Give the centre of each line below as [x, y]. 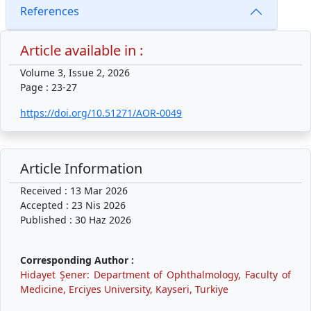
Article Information [81, 168]
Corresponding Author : [77, 260]
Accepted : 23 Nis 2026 [73, 205]
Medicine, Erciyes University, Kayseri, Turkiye [124, 289]
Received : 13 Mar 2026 [74, 190]
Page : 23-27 [49, 87]
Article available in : [82, 50]
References [50, 11]
